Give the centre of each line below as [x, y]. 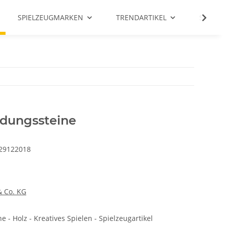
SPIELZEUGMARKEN [50, 17]
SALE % [211, 17]
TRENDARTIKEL [141, 17]
